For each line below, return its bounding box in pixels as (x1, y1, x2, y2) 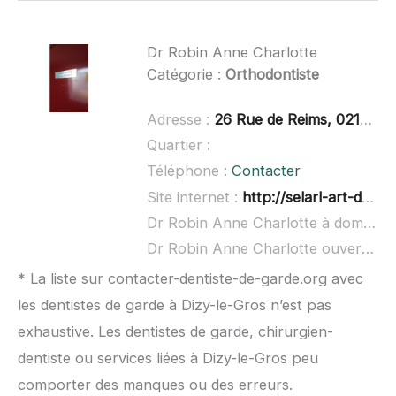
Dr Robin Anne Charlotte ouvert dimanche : (361, 240, 374, 258)
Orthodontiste (225, 65, 319, 83)
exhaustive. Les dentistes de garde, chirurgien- (18, 323, 333, 341)
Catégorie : (146, 65, 225, 83)
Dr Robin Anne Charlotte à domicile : (362, 213, 376, 232)
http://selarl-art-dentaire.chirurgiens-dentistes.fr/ (241, 187, 362, 206)
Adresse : (146, 110, 214, 129)
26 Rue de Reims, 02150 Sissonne (213, 110, 360, 129)
